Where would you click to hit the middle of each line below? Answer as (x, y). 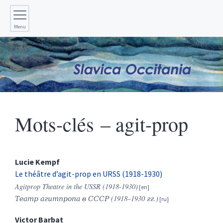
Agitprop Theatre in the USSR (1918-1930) (76, 187)
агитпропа (60, 199)
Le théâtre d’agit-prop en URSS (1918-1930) (89, 174)
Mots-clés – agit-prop (102, 124)
